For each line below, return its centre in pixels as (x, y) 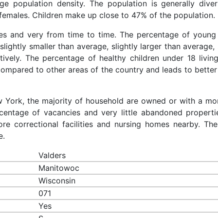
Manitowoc (59, 168)
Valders (52, 155)
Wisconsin (57, 180)
